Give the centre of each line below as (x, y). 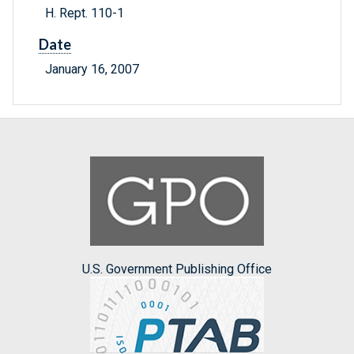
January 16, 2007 (92, 70)
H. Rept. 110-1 (86, 13)
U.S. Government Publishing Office (177, 269)
